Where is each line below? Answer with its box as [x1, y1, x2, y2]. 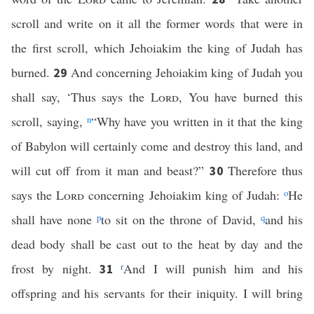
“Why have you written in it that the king [90, 113, 303, 130]
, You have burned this [178, 88, 303, 105]
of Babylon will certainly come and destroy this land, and [11, 137, 303, 154]
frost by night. [11, 260, 100, 277]
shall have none [11, 211, 97, 228]
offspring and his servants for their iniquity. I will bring [11, 285, 303, 301]
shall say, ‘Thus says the [11, 88, 151, 105]
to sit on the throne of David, [100, 211, 261, 228]
